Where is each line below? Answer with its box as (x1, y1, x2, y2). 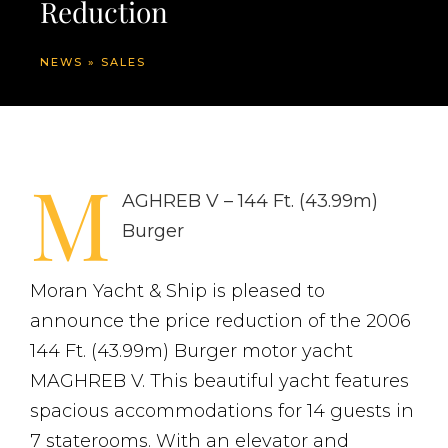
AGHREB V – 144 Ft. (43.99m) (122, 190, 378, 212)
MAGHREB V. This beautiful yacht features (30, 370, 409, 392)
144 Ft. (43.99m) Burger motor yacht (30, 340, 353, 362)
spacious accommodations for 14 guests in (30, 400, 414, 422)
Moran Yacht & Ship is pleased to (30, 280, 325, 302)
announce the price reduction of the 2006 (30, 310, 411, 332)
